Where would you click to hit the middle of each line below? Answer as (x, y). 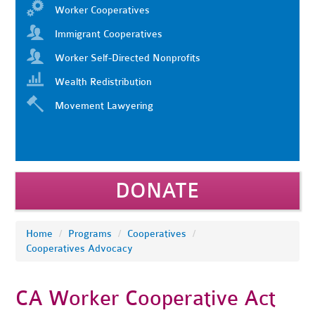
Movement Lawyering (104, 106)
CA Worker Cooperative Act (146, 298)
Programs (90, 234)
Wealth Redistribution (104, 82)
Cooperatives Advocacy (80, 249)
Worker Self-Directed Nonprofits (128, 58)
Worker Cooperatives (103, 10)
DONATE (157, 191)
